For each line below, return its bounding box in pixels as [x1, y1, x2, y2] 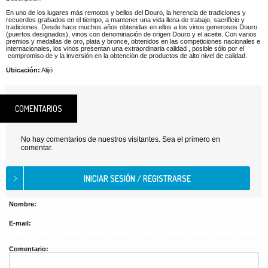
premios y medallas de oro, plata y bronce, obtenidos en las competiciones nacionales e [6, 38, 260, 45]
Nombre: [9, 200, 36, 208]
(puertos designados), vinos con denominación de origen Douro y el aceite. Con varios [6, 31, 257, 38]
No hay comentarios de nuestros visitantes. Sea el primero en [21, 135, 220, 144]
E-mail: [9, 220, 31, 227]
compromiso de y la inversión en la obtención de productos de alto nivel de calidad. [6, 52, 247, 59]
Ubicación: [6, 66, 40, 74]
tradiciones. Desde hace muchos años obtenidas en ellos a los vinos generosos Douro [6, 23, 257, 31]
